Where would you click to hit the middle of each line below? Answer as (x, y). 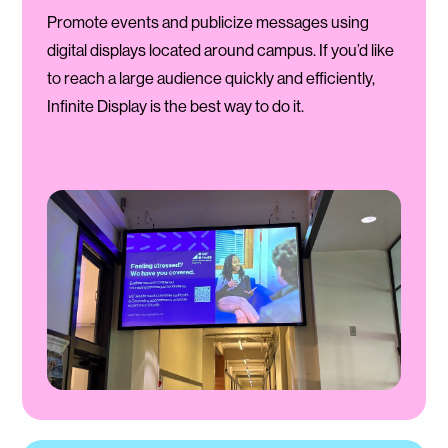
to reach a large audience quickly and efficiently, (210, 78)
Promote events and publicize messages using (207, 22)
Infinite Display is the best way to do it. (175, 106)
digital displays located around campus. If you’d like (220, 50)
